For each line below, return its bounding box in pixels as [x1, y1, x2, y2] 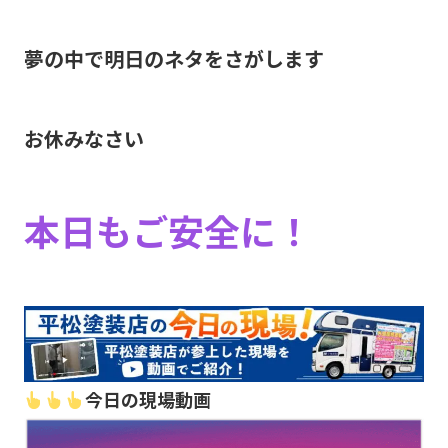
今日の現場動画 [85, 386, 212, 413]
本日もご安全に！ [23, 203, 312, 256]
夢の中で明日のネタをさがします [23, 43, 324, 73]
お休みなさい [23, 123, 144, 153]
